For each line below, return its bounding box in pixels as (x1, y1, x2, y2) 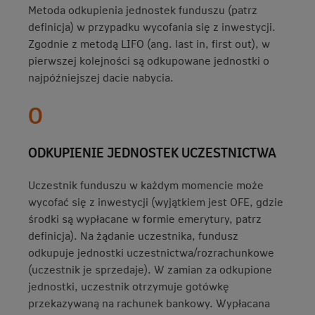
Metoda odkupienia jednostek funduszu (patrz (28, 2, 257, 17)
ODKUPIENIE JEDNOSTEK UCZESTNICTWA (28, 142, 276, 162)
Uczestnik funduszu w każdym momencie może (28, 177, 264, 192)
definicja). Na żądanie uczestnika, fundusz (28, 228, 238, 243)
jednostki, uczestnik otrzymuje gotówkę (28, 278, 229, 293)
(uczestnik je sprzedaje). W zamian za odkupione (28, 262, 272, 276)
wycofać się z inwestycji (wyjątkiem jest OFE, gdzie (28, 194, 283, 209)
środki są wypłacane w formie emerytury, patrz (28, 211, 262, 226)
